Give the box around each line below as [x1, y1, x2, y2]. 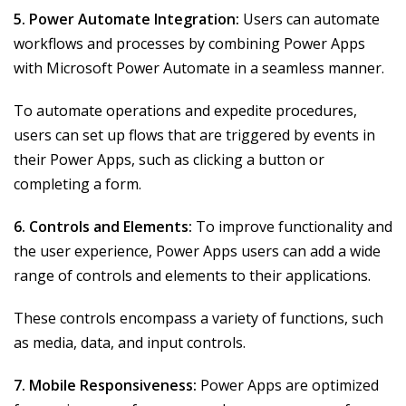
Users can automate [239, 9, 380, 30]
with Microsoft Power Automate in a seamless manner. [14, 58, 384, 79]
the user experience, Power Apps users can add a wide [14, 241, 381, 262]
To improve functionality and [192, 217, 392, 237]
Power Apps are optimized [197, 375, 379, 396]
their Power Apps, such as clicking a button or [14, 150, 324, 170]
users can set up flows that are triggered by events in [14, 125, 375, 146]
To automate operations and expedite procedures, [14, 101, 357, 121]
